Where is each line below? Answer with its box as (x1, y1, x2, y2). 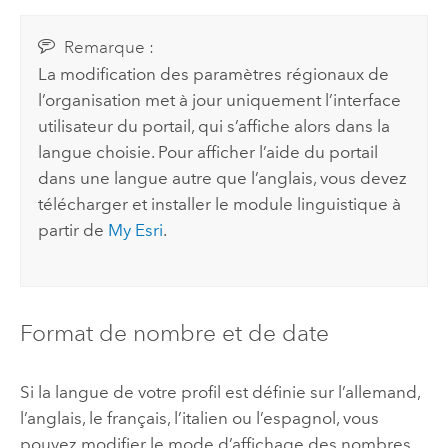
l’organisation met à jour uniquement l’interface (38, 89, 402, 110)
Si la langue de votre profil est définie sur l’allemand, (19, 381, 420, 402)
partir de (38, 219, 109, 240)
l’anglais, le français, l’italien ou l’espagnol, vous (19, 407, 379, 428)
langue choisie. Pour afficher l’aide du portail (38, 141, 379, 162)
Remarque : (63, 36, 154, 58)
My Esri (108, 219, 164, 240)
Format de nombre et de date (19, 318, 329, 347)
